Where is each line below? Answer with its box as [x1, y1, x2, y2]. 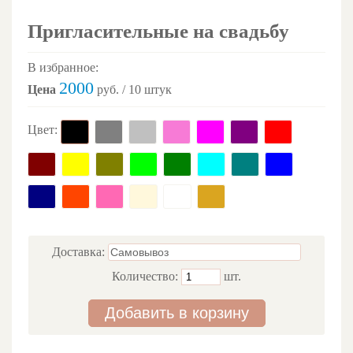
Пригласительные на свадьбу [28, 20, 289, 42]
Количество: [112, 269, 181, 284]
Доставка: [52, 245, 108, 259]
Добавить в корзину [104, 304, 249, 322]
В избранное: [28, 61, 102, 74]
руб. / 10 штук [94, 83, 172, 97]
